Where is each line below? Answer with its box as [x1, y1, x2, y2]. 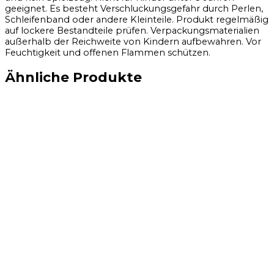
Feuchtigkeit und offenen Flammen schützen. [5, 46, 210, 58]
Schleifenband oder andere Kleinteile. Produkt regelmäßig [5, 13, 268, 25]
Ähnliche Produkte [5, 69, 142, 86]
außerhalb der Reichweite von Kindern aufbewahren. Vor [5, 35, 261, 47]
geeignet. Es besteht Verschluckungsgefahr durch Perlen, [5, 2, 263, 14]
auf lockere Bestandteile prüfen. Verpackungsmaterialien [5, 24, 259, 36]
